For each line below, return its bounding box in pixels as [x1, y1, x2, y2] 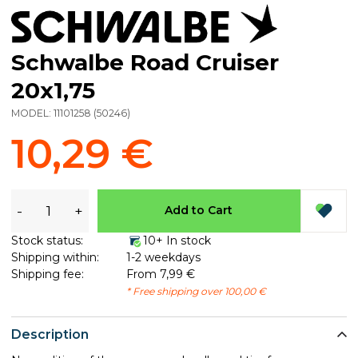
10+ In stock [142, 233, 211, 248]
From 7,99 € [125, 266, 195, 281]
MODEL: [11, 107, 54, 120]
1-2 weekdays [125, 249, 201, 265]
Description [11, 327, 89, 343]
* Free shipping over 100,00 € [125, 284, 266, 297]
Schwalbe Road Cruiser [11, 49, 279, 77]
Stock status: [11, 233, 83, 248]
